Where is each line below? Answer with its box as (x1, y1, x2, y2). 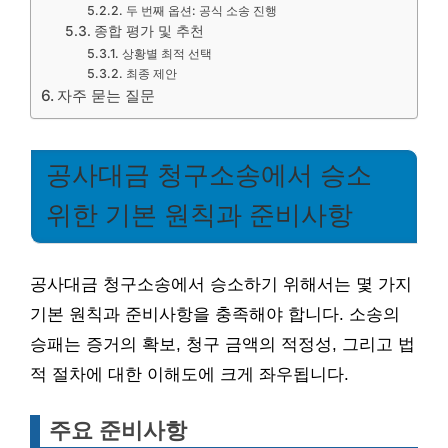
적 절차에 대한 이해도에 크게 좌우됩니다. (30, 364, 349, 384)
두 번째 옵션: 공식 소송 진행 (125, 3, 277, 18)
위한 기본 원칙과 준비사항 (46, 201, 353, 229)
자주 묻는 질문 (57, 86, 156, 105)
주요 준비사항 (49, 417, 187, 443)
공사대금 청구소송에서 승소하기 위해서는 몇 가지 (30, 274, 412, 294)
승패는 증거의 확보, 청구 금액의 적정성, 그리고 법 (30, 334, 415, 354)
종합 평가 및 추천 (93, 23, 204, 39)
